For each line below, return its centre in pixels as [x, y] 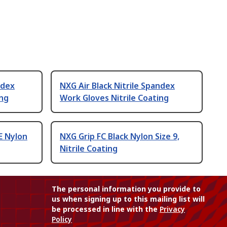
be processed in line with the [106, 209]
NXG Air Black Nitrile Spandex [117, 86]
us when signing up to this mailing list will [128, 199]
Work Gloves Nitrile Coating [114, 98]
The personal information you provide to [126, 189]
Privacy [172, 209]
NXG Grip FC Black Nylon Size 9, [120, 137]
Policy [62, 219]
